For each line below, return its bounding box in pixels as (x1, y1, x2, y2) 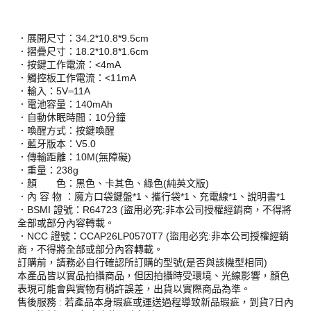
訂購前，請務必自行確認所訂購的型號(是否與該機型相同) (17, 256, 267, 268)
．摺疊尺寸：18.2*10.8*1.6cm (17, 45, 149, 57)
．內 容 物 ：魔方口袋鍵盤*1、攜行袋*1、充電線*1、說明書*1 (17, 190, 285, 202)
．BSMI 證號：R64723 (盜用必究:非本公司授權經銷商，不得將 (17, 203, 292, 215)
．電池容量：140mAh (17, 98, 112, 110)
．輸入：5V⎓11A (17, 85, 90, 96)
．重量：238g (17, 164, 78, 176)
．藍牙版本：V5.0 (17, 137, 96, 149)
